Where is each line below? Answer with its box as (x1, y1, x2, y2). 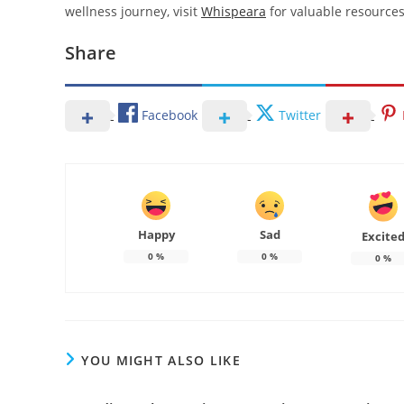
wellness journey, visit (65, 3, 201, 21)
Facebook (142, 106, 197, 124)
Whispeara (201, 3, 266, 21)
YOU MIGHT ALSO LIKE (81, 351, 242, 369)
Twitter (279, 106, 321, 124)
